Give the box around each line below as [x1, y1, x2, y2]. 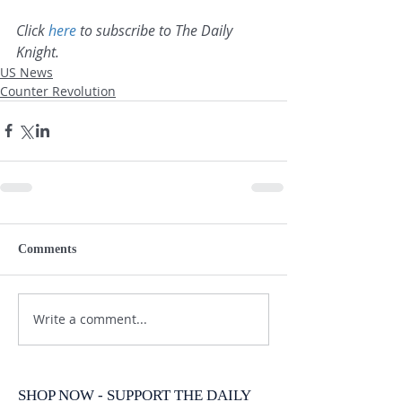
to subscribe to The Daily [76, 20, 236, 40]
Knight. [16, 41, 59, 62]
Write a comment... [33, 310, 147, 328]
